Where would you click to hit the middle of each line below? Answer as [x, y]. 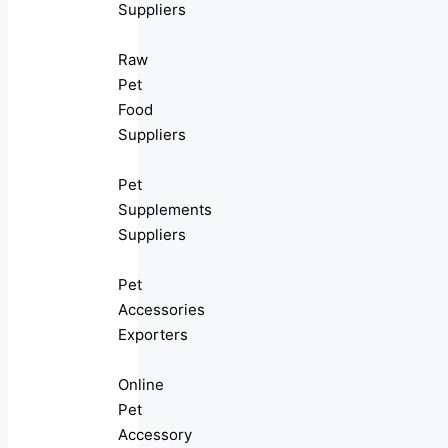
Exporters [153, 335]
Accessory [155, 435]
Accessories [161, 310]
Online [141, 385]
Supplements [165, 210]
